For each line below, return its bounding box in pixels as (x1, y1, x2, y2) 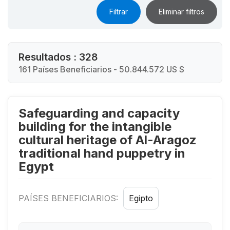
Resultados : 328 (18, 50, 98, 63)
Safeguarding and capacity (18, 105, 180, 121)
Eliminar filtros (159, 7, 204, 16)
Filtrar (109, 7, 128, 16)
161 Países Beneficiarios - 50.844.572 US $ (18, 64, 184, 74)
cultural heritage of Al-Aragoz (18, 132, 197, 147)
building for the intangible (18, 119, 171, 134)
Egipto (129, 193, 153, 203)
